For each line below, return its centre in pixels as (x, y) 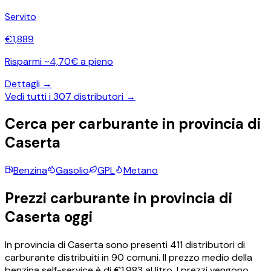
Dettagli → (28, 83)
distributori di (214, 245)
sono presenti (137, 245)
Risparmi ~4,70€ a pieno (59, 61)
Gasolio (72, 171)
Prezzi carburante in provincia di (119, 198)
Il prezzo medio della (206, 258)
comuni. (142, 258)
